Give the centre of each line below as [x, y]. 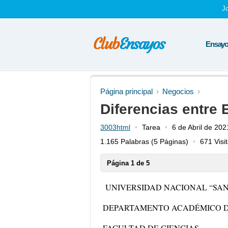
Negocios [178, 91]
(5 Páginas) [169, 141]
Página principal [126, 91]
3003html [115, 127]
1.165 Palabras [125, 141]
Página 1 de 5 [128, 163]
